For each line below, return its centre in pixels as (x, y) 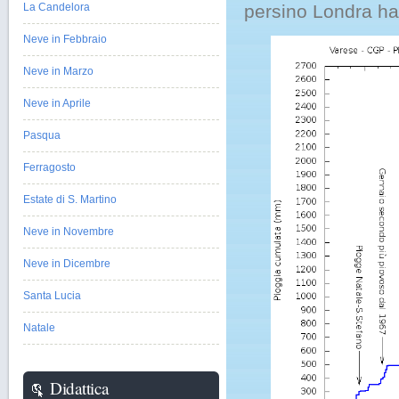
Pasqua (42, 135)
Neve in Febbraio (65, 39)
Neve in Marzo (58, 71)
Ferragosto (49, 167)
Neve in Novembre (69, 232)
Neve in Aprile (57, 103)
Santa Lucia (52, 296)
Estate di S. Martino (70, 199)
